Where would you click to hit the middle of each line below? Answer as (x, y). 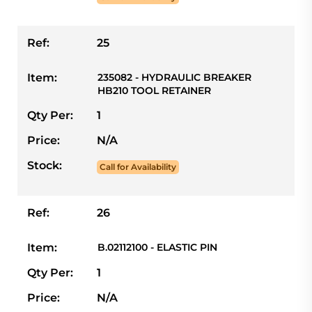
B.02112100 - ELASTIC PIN (157, 247)
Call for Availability (138, 166)
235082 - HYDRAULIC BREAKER (174, 77)
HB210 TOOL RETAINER (154, 90)
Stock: (45, 165)
